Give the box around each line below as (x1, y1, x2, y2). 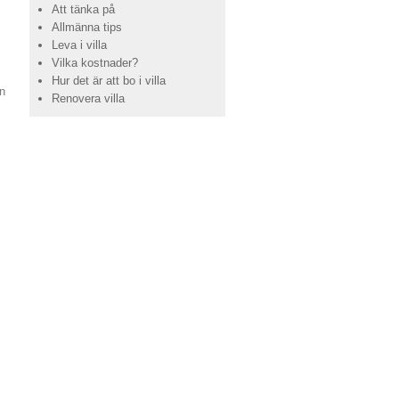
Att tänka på (52, 3, 115, 16)
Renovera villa (52, 92, 125, 105)
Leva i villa (52, 38, 107, 52)
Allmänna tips (52, 20, 122, 34)
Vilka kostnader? (52, 56, 138, 69)
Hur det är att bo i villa (52, 74, 166, 87)
